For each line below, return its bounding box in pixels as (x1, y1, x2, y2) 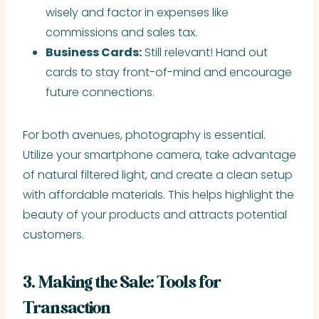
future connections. (46, 84, 155, 101)
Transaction (23, 300, 110, 318)
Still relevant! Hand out (142, 44, 268, 61)
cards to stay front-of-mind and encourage (46, 64, 292, 81)
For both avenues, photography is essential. (23, 127, 266, 144)
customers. (23, 226, 84, 244)
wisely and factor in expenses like (46, 4, 229, 21)
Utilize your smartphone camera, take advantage (23, 147, 296, 164)
